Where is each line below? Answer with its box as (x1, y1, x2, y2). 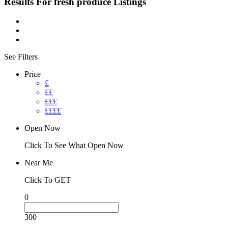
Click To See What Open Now (24, 141, 124, 150)
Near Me (24, 158, 53, 167)
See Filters (4, 52, 38, 62)
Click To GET (24, 176, 71, 185)
